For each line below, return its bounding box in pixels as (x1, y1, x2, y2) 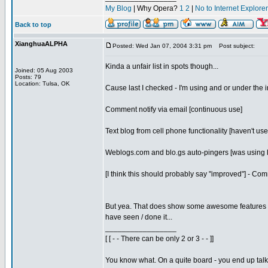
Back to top (15, 21, 51, 28)
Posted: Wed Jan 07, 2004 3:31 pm (112, 42, 212, 49)
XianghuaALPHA (15, 40, 68, 47)
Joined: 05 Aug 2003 (15, 67, 73, 74)
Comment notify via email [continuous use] (105, 105, 242, 114)
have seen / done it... (105, 213, 172, 221)
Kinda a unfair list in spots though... (105, 62, 218, 71)
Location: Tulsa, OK (15, 80, 70, 87)
